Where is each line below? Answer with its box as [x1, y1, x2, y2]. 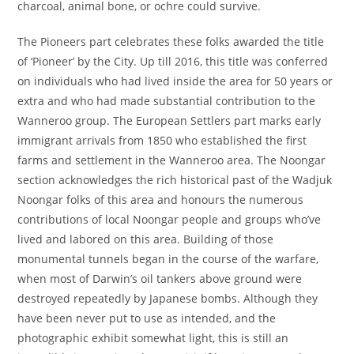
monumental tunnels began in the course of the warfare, [17, 251, 319, 266]
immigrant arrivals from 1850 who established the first [17, 133, 307, 148]
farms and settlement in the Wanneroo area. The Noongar [17, 153, 326, 168]
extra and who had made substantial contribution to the [17, 93, 316, 108]
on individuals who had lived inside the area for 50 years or [17, 73, 333, 88]
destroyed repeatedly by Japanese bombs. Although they [17, 291, 318, 306]
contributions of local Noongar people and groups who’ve [17, 212, 322, 227]
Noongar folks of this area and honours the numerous [17, 192, 304, 207]
